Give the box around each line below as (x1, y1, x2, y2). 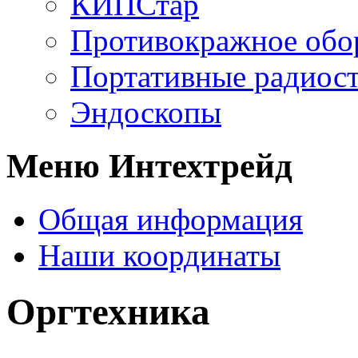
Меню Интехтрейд (6, 146, 292, 185)
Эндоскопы (70, 95, 221, 129)
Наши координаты (38, 237, 280, 272)
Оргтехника (6, 291, 210, 333)
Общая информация (38, 201, 303, 237)
